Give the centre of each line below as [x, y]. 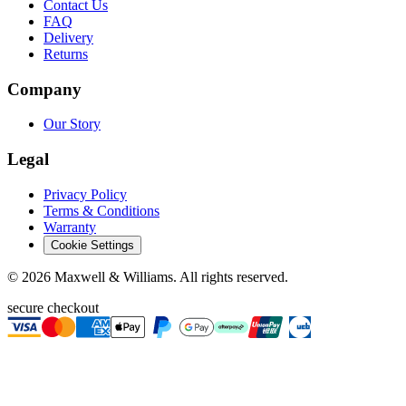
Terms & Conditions [101, 210]
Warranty [70, 227]
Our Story [72, 124]
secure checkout [53, 307]
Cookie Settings [92, 245]
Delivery [68, 37]
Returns [66, 53]
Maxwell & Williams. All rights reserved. [171, 276]
